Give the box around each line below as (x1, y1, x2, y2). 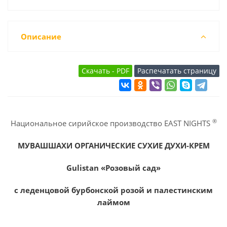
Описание (21, 31, 61, 42)
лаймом (97, 197, 130, 207)
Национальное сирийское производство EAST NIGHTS (10, 118, 212, 128)
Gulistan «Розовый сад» (66, 163, 161, 173)
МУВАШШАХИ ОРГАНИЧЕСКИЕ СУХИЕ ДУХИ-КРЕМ (17, 140, 210, 150)
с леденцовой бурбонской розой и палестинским (14, 185, 213, 195)
